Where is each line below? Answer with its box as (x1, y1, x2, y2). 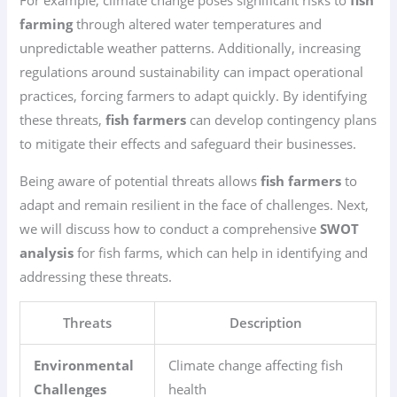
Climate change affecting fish (168, 356, 344, 375)
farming (19, 15, 74, 34)
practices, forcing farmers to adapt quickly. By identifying (19, 87, 368, 105)
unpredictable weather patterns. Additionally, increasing (19, 39, 362, 58)
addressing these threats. (19, 267, 173, 285)
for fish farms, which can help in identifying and (74, 243, 369, 261)
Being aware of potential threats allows (19, 171, 261, 190)
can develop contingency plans (186, 111, 378, 129)
